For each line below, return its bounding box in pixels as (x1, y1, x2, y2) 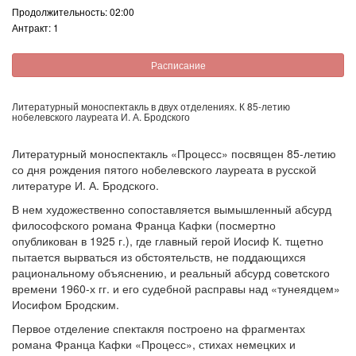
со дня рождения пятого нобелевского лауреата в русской (12, 161, 316, 177)
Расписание (150, 58, 206, 72)
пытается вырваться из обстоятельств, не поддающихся (12, 249, 306, 265)
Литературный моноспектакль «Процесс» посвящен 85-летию (12, 145, 336, 161)
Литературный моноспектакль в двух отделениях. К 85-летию (12, 99, 290, 113)
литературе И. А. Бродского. (12, 177, 159, 193)
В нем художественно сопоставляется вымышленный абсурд (12, 201, 331, 217)
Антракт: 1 (12, 21, 59, 34)
